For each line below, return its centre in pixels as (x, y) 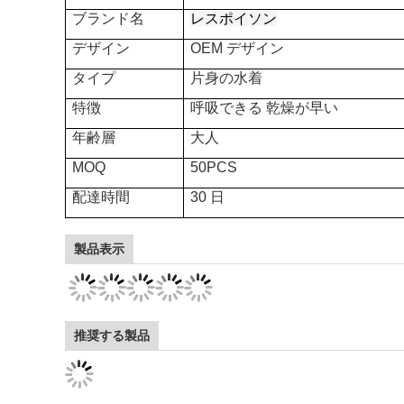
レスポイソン (234, 18)
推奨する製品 (112, 335)
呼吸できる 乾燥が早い (265, 108)
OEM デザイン (238, 48)
